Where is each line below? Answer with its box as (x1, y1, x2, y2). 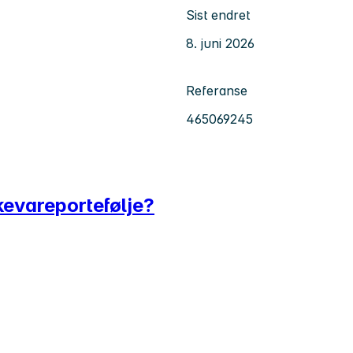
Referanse (186, 82, 247, 98)
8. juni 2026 (186, 35, 255, 51)
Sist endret (186, 6, 250, 23)
